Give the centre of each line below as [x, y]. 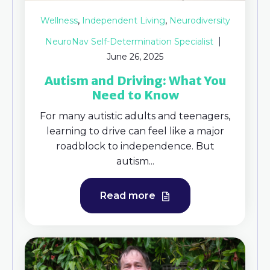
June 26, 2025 [135, 57]
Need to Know [135, 95]
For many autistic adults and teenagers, [135, 116]
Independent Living [123, 21]
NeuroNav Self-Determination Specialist [129, 42]
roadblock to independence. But [135, 146]
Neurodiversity [199, 21]
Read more [129, 196]
